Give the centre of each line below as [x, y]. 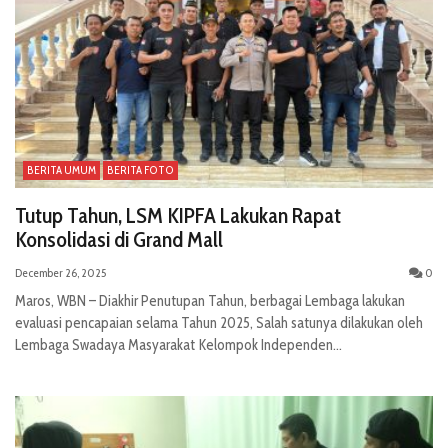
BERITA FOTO [140, 170]
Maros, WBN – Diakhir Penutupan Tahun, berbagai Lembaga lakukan [210, 301]
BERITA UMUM [61, 170]
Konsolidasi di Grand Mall [119, 240]
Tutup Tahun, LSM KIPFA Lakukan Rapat [178, 216]
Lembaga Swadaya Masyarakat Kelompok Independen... [178, 345]
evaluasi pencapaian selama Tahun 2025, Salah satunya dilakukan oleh [219, 323]
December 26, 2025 [60, 273]
